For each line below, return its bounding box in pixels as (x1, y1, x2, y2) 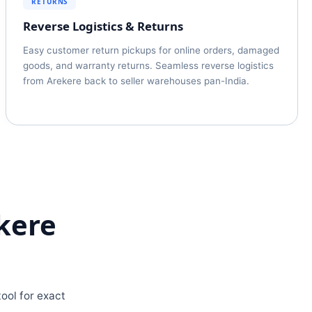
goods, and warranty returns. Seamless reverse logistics (23, 60, 274, 71)
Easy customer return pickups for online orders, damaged (23, 45, 279, 56)
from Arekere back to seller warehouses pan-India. (23, 75, 249, 86)
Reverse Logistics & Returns (23, 18, 183, 34)
